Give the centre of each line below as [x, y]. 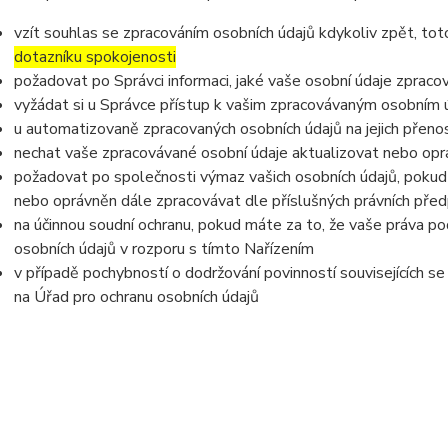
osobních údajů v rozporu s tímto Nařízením [163, 249]
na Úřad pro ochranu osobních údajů [136, 297]
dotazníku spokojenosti [94, 57]
